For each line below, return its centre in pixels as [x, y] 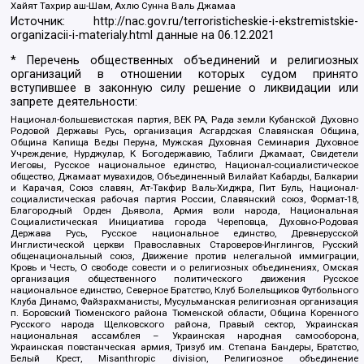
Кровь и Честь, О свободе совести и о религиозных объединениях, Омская [184, 268]
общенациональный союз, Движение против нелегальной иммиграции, [184, 256]
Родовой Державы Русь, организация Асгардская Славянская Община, [184, 131]
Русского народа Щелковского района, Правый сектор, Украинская [184, 325]
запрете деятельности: [74, 102]
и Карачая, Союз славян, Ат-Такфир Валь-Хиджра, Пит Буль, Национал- [184, 188]
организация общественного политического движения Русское [184, 279]
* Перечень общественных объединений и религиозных [184, 61]
